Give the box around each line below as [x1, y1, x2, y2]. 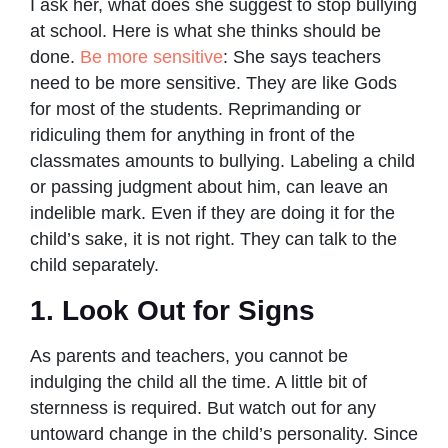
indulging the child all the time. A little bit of [30, 371, 367, 392]
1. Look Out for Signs [30, 294, 315, 326]
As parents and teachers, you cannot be [30, 345, 348, 366]
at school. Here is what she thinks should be [30, 20, 381, 41]
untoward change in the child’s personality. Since [30, 423, 418, 444]
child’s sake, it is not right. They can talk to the [30, 228, 397, 249]
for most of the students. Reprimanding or [30, 98, 361, 119]
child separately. [30, 254, 159, 275]
